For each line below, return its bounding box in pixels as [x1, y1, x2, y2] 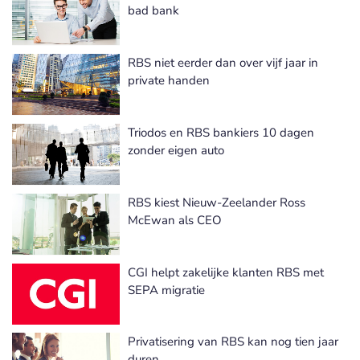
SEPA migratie [128, 281, 205, 298]
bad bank [128, 2, 179, 18]
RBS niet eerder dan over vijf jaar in [128, 54, 318, 71]
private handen [128, 72, 210, 88]
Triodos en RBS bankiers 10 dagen [128, 124, 314, 141]
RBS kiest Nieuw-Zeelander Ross [128, 194, 305, 211]
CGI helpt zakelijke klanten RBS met [128, 264, 324, 280]
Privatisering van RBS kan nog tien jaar [128, 333, 338, 350]
